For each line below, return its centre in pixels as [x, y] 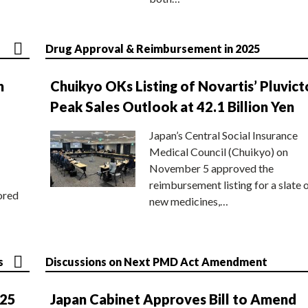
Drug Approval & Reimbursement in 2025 [153, 48]
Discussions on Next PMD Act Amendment [156, 261]
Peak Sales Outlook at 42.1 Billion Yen [172, 106]
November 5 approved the [211, 168]
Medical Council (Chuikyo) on [219, 151]
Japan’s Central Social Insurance [223, 135]
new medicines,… [189, 201]
